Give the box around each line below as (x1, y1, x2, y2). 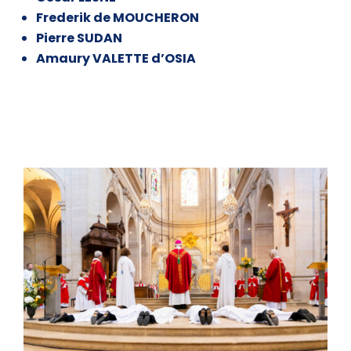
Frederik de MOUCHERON (36, 9, 199, 27)
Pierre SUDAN (36, 29, 122, 48)
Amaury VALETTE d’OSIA (36, 49, 196, 68)
